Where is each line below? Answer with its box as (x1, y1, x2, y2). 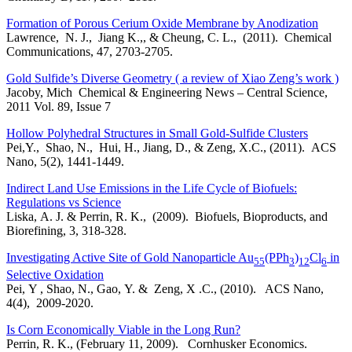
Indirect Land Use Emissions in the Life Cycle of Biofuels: (6, 181, 297, 196)
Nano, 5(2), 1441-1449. (6, 155, 124, 169)
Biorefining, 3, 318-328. (6, 224, 126, 238)
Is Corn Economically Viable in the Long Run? (6, 323, 240, 337)
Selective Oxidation (6, 268, 104, 282)
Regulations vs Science (6, 196, 121, 210)
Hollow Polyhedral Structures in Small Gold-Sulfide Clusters (6, 126, 308, 141)
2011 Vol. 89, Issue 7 (6, 100, 111, 114)
